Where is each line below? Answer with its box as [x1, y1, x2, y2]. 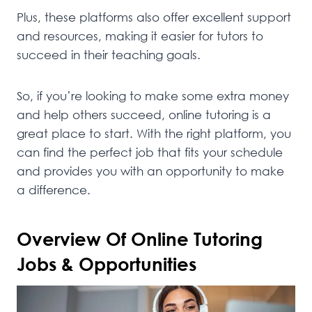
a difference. [17, 182, 91, 198]
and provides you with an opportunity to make [17, 164, 284, 179]
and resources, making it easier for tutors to [17, 29, 263, 44]
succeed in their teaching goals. [17, 47, 201, 63]
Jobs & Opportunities [17, 253, 196, 276]
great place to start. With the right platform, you [17, 126, 291, 141]
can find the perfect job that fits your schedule [17, 145, 283, 160]
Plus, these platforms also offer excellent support [17, 10, 291, 25]
